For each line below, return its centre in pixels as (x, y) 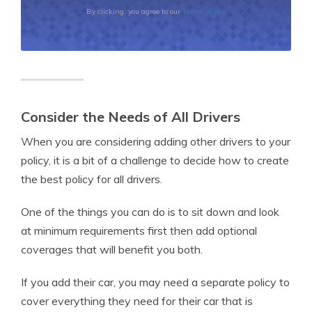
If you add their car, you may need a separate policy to (155, 282)
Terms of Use (204, 11)
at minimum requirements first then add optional (139, 231)
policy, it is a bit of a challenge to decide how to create (155, 161)
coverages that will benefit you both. (112, 250)
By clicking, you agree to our (134, 12)
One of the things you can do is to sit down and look (150, 212)
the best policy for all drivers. (92, 179)
